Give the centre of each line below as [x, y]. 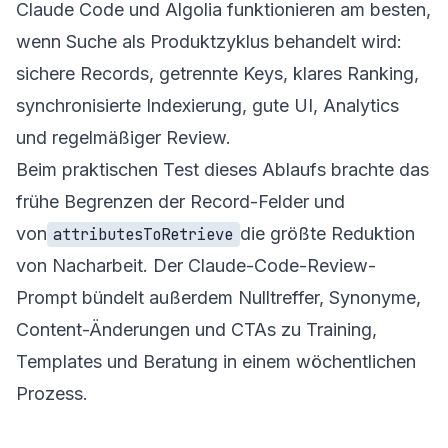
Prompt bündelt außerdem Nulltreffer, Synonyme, [218, 297]
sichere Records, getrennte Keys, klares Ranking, [217, 73]
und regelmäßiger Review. [123, 137]
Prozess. [52, 393]
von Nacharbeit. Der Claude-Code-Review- [196, 265]
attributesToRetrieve [143, 234]
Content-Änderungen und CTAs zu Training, [196, 329]
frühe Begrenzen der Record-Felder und [180, 201]
